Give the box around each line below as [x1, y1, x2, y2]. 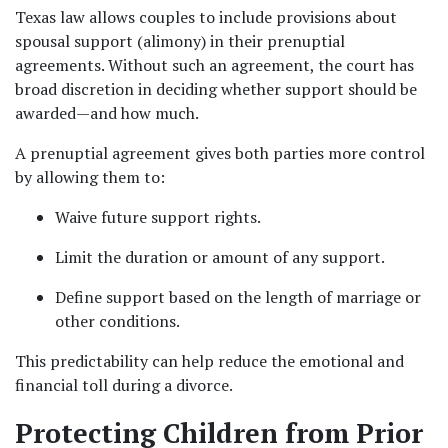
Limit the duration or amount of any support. [55, 246, 385, 268]
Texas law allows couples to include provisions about [15, 6, 397, 28]
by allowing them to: [15, 166, 165, 188]
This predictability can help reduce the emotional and [15, 350, 404, 372]
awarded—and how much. [15, 102, 199, 124]
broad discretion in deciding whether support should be [15, 78, 417, 100]
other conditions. [55, 310, 180, 332]
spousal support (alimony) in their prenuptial [15, 30, 345, 52]
